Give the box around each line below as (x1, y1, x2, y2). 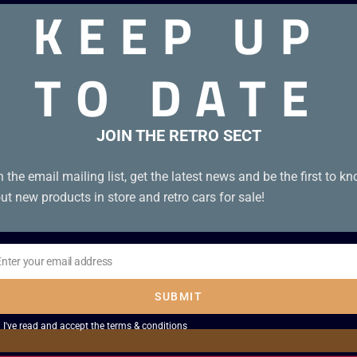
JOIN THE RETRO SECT (96, 125, 261, 145)
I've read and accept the (3, 320, 107, 331)
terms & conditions (107, 320, 187, 331)
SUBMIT (155, 289, 202, 303)
